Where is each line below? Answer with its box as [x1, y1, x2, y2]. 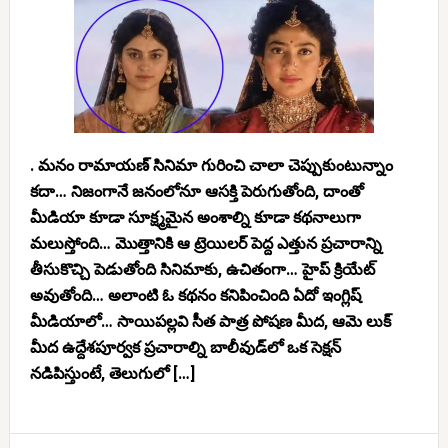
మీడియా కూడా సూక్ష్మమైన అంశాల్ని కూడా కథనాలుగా [29, 208, 361, 227]
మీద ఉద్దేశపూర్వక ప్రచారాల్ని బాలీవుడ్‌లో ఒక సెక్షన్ [29, 338, 341, 357]
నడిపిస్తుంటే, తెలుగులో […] [29, 364, 195, 383]
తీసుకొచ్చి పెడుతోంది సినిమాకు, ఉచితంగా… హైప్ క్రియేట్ [29, 260, 375, 279]
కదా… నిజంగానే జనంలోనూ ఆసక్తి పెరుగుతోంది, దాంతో [29, 182, 364, 201]
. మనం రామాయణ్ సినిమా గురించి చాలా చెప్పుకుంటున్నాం [29, 156, 393, 175]
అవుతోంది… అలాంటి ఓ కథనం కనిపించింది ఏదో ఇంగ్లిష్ [29, 286, 361, 305]
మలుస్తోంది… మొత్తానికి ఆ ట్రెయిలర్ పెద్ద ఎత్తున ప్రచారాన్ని [29, 234, 382, 253]
